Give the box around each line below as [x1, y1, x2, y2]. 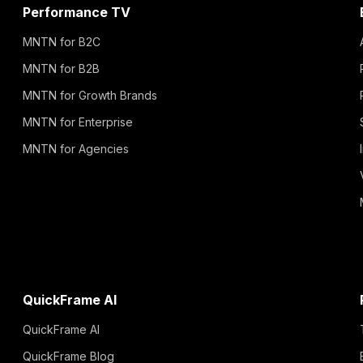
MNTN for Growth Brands [23, 88, 157, 102]
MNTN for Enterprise [23, 114, 133, 129]
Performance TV [23, 3, 130, 20]
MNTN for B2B [23, 61, 100, 75]
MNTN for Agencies [23, 141, 129, 156]
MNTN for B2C [23, 34, 100, 49]
